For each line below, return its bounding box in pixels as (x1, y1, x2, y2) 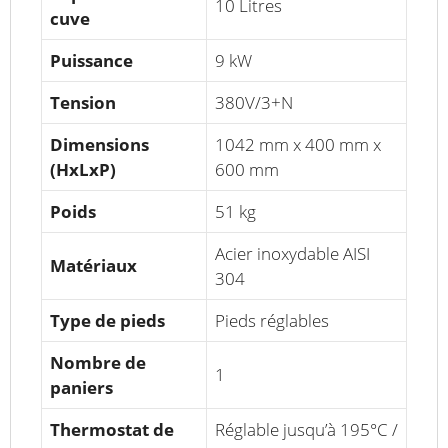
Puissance (50, 49, 133, 73)
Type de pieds (50, 309, 165, 333)
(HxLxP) (50, 158, 116, 182)
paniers (50, 376, 113, 400)
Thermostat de (50, 418, 174, 442)
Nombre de (50, 351, 146, 375)
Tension (50, 91, 116, 115)
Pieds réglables (215, 309, 329, 333)
